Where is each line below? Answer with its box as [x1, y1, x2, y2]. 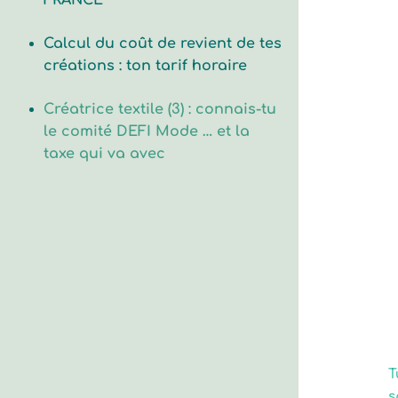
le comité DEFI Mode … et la [43, 123, 250, 140]
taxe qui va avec [43, 146, 165, 163]
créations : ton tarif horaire [43, 58, 247, 75]
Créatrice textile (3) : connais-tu [43, 101, 276, 118]
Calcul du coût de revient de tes [43, 36, 282, 52]
